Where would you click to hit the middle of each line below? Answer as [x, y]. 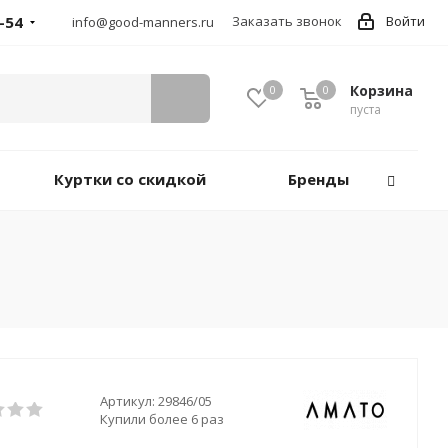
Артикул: [127, 401]
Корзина [381, 90]
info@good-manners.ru [143, 22]
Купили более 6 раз [161, 419]
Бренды [318, 179]
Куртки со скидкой [129, 179]
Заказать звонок [287, 21]
